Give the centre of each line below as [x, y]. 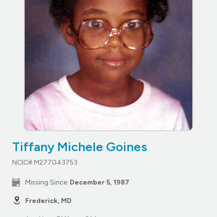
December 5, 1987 [100, 182]
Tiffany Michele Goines [80, 147]
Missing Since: [47, 182]
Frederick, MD [48, 201]
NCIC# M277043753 [45, 162]
